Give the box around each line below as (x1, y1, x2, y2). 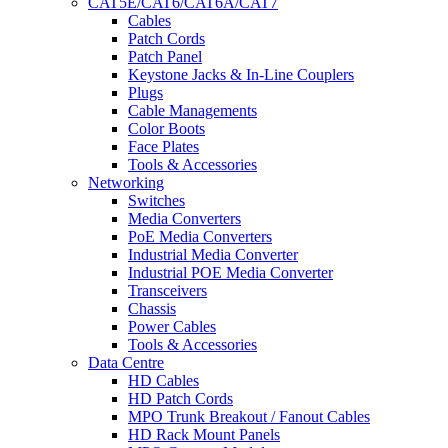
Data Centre (88, 354, 164, 371)
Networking (88, 174, 164, 191)
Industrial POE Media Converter (128, 264, 333, 281)
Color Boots (128, 120, 205, 137)
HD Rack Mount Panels (128, 426, 280, 443)
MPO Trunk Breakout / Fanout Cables (128, 408, 370, 425)
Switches (128, 192, 185, 209)
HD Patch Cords (128, 390, 233, 407)
